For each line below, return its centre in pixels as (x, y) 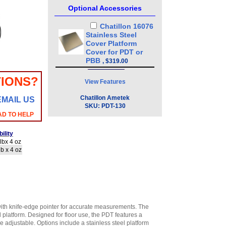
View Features (105, 82)
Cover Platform (111, 43)
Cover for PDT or (114, 52)
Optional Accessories (105, 8)
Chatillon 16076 (127, 26)
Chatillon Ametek (105, 98)
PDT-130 (113, 106)
